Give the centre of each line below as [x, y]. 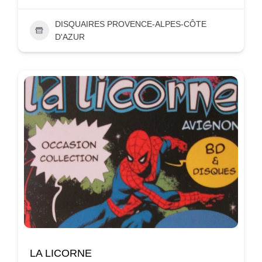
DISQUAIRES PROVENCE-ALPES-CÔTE [130, 24]
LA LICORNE [61, 253]
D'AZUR [70, 37]
